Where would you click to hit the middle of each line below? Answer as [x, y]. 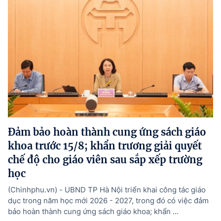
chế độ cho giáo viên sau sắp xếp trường [105, 159]
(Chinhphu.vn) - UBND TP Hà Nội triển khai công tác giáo [107, 189]
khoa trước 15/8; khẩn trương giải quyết [105, 146]
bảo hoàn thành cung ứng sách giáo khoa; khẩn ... [93, 211]
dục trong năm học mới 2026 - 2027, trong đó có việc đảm [108, 200]
